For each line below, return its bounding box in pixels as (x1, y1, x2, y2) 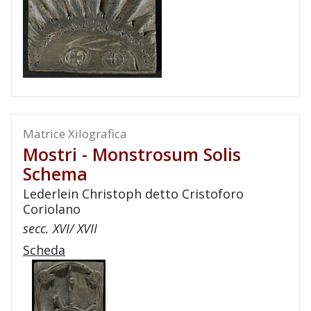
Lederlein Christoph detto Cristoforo (23, 185, 244, 202)
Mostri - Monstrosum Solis (23, 142, 241, 166)
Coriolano (23, 201, 81, 217)
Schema (23, 162, 87, 185)
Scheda (23, 242, 65, 258)
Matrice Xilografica (23, 126, 127, 142)
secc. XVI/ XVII (23, 220, 97, 237)
